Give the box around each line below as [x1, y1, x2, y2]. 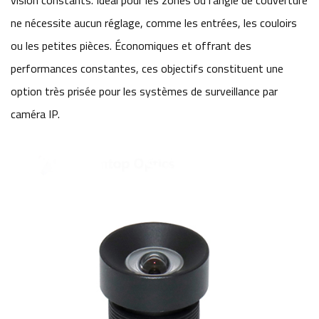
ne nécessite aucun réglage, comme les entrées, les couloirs [11, 14, 297, 32]
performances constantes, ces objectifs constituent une [11, 60, 283, 78]
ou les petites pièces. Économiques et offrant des [11, 37, 251, 55]
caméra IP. [11, 105, 60, 123]
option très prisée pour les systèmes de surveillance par [11, 83, 278, 100]
